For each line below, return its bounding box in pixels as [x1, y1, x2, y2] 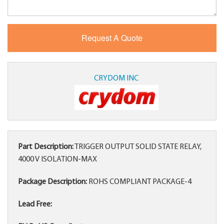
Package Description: [18, 178, 87, 186]
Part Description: [18, 143, 73, 151]
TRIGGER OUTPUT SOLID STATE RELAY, [73, 143, 201, 151]
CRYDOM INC [94, 74, 139, 83]
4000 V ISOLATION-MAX [18, 155, 97, 164]
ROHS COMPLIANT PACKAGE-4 [87, 178, 191, 186]
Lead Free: [18, 200, 52, 209]
